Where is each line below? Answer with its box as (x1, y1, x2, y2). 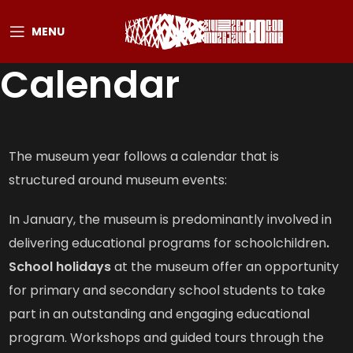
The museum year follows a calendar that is (9, 147, 280, 165)
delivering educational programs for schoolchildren (9, 234, 327, 252)
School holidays (9, 258, 112, 276)
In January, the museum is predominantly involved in (9, 210, 333, 229)
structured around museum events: (9, 171, 228, 189)
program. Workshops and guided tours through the (9, 329, 325, 347)
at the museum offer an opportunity (111, 258, 340, 276)
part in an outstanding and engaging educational (9, 305, 310, 323)
